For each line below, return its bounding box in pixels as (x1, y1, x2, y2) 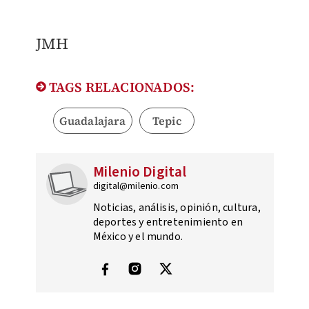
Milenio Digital (92, 161, 187, 183)
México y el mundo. (92, 229, 183, 245)
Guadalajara (59, 113, 126, 129)
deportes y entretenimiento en (92, 215, 243, 230)
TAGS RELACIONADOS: (46, 78, 195, 97)
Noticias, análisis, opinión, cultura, (92, 200, 261, 216)
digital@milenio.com (92, 179, 179, 194)
